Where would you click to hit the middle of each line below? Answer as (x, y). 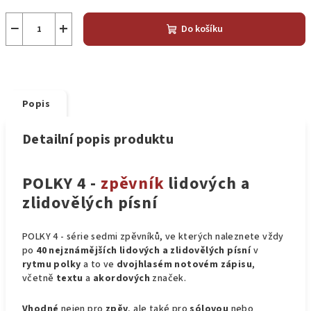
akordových (122, 278)
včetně (39, 278)
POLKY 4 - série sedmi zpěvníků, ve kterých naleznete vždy (153, 237)
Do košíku (202, 29)
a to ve (99, 264)
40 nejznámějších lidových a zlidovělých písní (144, 251)
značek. (168, 278)
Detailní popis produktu (98, 140)
